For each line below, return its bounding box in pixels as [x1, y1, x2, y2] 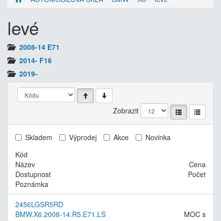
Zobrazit [113, 106, 139, 116]
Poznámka [15, 179, 48, 189]
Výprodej [69, 132, 97, 142]
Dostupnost [15, 169, 51, 179]
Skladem [25, 132, 52, 142]
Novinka [146, 132, 171, 142]
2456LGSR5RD [15, 199, 63, 209]
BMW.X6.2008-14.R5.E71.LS [15, 209, 106, 219]
